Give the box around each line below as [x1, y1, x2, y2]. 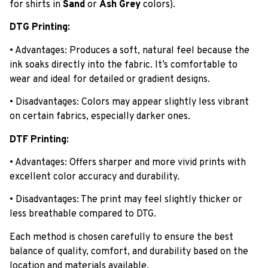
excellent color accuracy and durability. [10, 170, 179, 183]
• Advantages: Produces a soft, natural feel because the [10, 44, 249, 57]
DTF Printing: [10, 133, 69, 146]
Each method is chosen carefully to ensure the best [10, 231, 233, 243]
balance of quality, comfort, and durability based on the [10, 245, 248, 258]
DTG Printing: [10, 22, 70, 34]
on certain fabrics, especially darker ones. [10, 111, 190, 123]
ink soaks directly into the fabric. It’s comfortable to [10, 59, 237, 71]
